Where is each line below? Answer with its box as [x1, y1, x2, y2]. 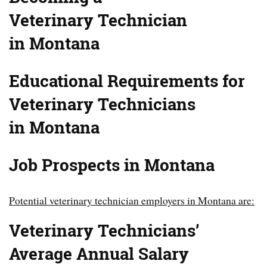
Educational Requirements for [9, 69, 245, 92]
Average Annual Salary [9, 242, 189, 265]
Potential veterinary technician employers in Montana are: [9, 193, 254, 207]
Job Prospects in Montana [9, 153, 215, 176]
